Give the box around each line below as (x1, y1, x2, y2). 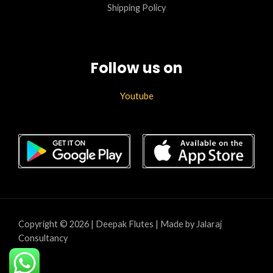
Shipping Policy (107, 2, 166, 13)
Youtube (119, 90, 154, 101)
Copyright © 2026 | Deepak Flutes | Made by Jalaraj (18, 219, 222, 230)
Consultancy (18, 233, 68, 244)
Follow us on (91, 58, 182, 79)
